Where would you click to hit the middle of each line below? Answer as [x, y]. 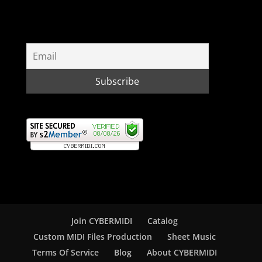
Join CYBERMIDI [101, 220]
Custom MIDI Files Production [92, 236]
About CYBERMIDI [182, 252]
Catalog [162, 220]
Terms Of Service [65, 252]
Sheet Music [191, 236]
